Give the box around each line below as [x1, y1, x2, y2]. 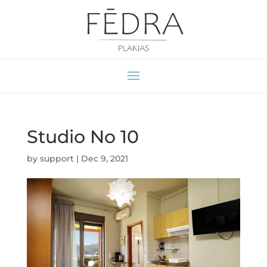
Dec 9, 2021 [80, 153, 128, 164]
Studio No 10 [26, 126, 139, 148]
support [39, 153, 74, 164]
